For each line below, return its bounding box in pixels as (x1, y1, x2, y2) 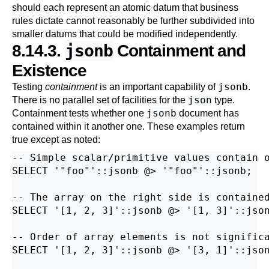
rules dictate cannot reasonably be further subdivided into (12, 16, 255, 26)
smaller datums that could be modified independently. (12, 29, 238, 39)
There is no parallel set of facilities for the (12, 95, 188, 105)
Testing (12, 82, 45, 92)
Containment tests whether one (12, 108, 147, 118)
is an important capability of (97, 82, 218, 92)
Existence (12, 61, 86, 80)
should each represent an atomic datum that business (12, 2, 238, 13)
